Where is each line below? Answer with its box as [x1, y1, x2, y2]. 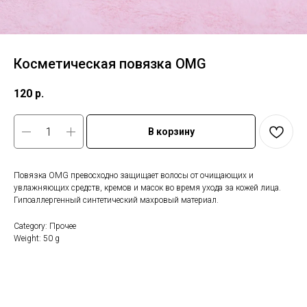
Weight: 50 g [14, 234, 60, 244]
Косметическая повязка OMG [14, 56, 206, 72]
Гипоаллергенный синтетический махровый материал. [14, 195, 219, 206]
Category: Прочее [14, 221, 76, 232]
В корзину [147, 126, 195, 138]
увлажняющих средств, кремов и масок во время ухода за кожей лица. [14, 183, 281, 193]
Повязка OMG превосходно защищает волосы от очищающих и [14, 171, 254, 181]
